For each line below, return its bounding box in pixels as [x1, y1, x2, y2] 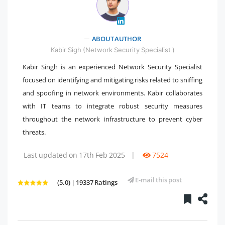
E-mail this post [134, 175, 182, 184]
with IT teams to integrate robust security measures [23, 101, 202, 110]
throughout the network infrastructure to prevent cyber [23, 114, 202, 124]
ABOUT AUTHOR [91, 34, 141, 43]
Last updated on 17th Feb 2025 [24, 150, 125, 160]
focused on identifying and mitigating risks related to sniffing [23, 75, 202, 84]
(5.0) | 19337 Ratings [57, 177, 118, 187]
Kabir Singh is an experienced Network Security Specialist [23, 62, 202, 71]
